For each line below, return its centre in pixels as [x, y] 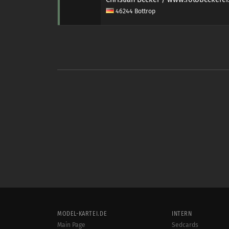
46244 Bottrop [135, 11]
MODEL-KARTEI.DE [82, 213]
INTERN [182, 213]
